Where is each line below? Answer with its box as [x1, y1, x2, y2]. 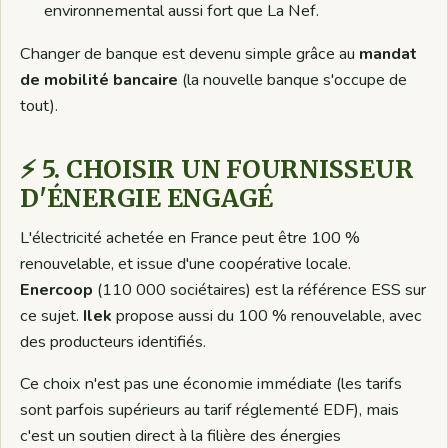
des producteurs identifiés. [20, 330, 207, 353]
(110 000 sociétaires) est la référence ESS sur [93, 278, 427, 301]
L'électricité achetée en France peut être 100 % [20, 226, 361, 249]
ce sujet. [20, 304, 84, 327]
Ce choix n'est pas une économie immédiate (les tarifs [20, 373, 403, 396]
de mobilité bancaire [20, 68, 179, 91]
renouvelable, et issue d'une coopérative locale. [20, 252, 352, 275]
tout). [20, 94, 59, 117]
